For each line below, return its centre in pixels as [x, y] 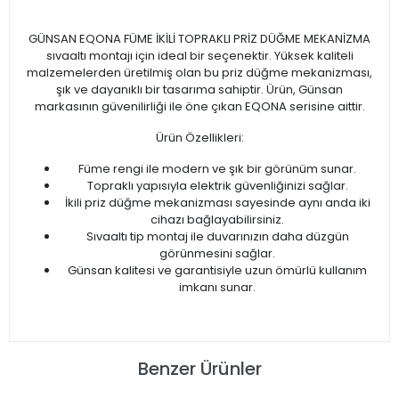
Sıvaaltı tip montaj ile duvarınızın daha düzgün [217, 237]
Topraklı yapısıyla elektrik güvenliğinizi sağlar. [217, 186]
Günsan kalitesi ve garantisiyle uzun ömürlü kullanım [217, 271]
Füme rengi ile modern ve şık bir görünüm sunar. [217, 169]
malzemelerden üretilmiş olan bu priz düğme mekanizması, [199, 73]
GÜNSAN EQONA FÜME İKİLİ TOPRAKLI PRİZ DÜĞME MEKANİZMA [199, 39]
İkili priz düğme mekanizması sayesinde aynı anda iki [217, 203]
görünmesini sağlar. [217, 254]
